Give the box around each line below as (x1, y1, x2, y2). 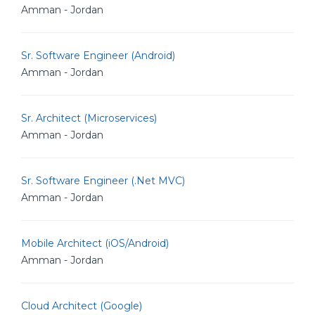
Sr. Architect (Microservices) (21, 112, 157, 124)
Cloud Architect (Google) (21, 300, 142, 312)
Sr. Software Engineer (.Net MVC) (21, 174, 185, 187)
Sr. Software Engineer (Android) (21, 49, 175, 62)
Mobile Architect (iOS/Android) (21, 237, 169, 250)
